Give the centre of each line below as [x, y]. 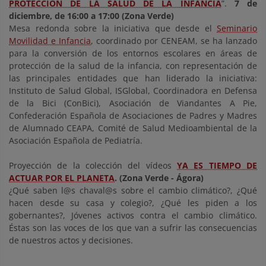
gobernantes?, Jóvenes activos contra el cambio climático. [133, 216]
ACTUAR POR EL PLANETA [62, 178]
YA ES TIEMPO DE [217, 166]
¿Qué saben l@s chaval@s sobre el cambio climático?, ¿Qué [133, 191]
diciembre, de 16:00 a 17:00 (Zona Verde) [91, 16]
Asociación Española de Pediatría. [76, 141]
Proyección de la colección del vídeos [93, 166]
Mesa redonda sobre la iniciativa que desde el [113, 28]
